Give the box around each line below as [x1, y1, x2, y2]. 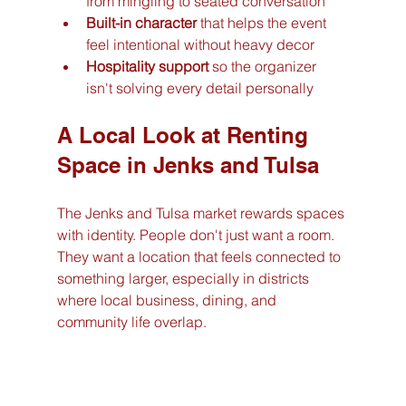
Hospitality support [85, 56, 208, 75]
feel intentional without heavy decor [85, 34, 314, 53]
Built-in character [85, 13, 197, 32]
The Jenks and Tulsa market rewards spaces [56, 203, 348, 222]
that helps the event [196, 13, 330, 32]
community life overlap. [56, 312, 207, 331]
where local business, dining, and [56, 290, 280, 309]
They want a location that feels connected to [56, 246, 344, 266]
